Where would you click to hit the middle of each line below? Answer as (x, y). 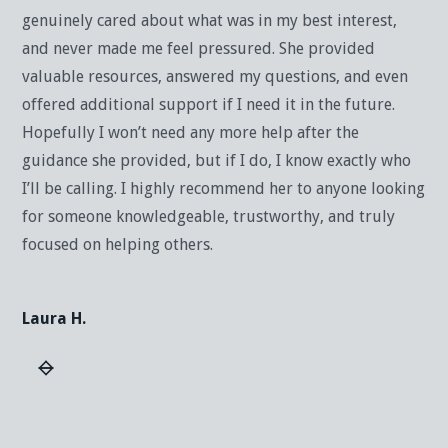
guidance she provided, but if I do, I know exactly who (217, 161)
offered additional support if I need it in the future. (209, 105)
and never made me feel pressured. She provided (199, 49)
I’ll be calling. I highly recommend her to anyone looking (224, 189)
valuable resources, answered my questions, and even (215, 77)
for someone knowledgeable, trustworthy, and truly (209, 217)
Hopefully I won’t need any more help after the (191, 133)
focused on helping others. (118, 245)
